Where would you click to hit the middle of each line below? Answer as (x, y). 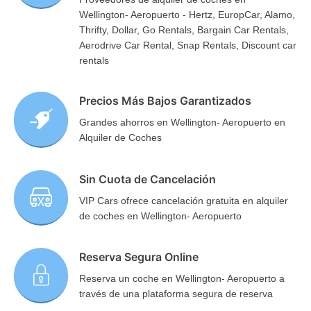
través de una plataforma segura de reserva (176, 294)
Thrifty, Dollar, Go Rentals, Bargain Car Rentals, (184, 30)
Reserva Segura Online (139, 257)
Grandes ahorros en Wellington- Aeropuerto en (183, 123)
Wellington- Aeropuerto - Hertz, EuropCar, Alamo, (187, 15)
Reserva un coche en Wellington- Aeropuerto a (182, 279)
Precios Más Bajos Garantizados (166, 101)
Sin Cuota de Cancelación (148, 179)
